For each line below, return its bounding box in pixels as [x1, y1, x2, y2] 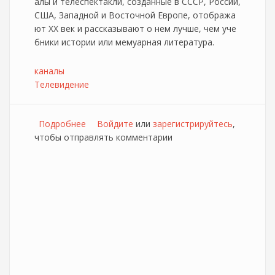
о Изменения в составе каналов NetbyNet [86, 118, 262, 130]
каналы [34, 65, 64, 77]
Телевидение [34, 79, 89, 90]
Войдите [97, 118, 133, 130]
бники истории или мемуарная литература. [34, 36, 214, 48]
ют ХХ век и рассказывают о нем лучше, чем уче [34, 23, 236, 34]
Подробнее [39, 118, 86, 130]
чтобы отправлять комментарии [34, 131, 172, 143]
